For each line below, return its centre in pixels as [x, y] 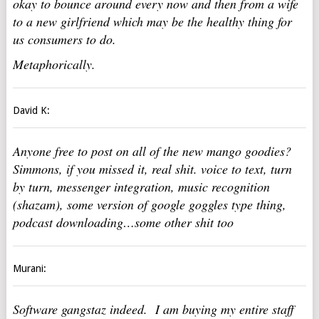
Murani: [29, 268]
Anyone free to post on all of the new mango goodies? [152, 151]
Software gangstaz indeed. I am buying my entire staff [153, 309]
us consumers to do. [64, 39]
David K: [31, 110]
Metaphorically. [54, 64]
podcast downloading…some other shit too [123, 222]
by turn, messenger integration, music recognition [141, 187]
